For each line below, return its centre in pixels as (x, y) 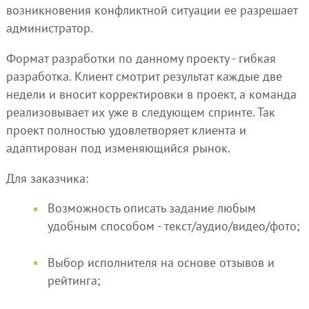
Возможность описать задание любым (151, 208)
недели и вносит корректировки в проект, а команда (151, 94)
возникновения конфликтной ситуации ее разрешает (151, 10)
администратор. (49, 28)
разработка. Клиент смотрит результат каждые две (144, 76)
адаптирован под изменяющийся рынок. (118, 148)
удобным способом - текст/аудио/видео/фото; (173, 226)
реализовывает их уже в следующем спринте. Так (140, 112)
